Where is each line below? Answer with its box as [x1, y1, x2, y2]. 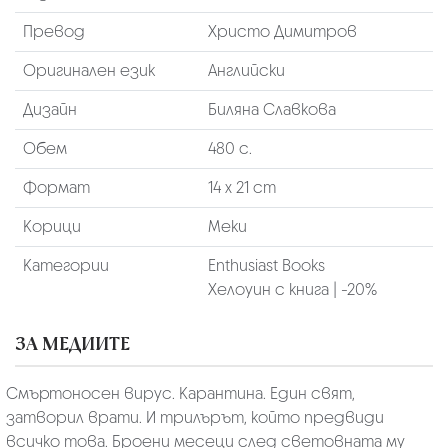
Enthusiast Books [207, 254, 325, 276]
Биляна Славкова [207, 98, 336, 120]
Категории [22, 254, 109, 276]
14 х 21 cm [207, 176, 276, 198]
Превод [22, 20, 85, 42]
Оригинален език [22, 59, 155, 81]
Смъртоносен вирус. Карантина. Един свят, [5, 382, 355, 404]
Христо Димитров [207, 20, 357, 42]
